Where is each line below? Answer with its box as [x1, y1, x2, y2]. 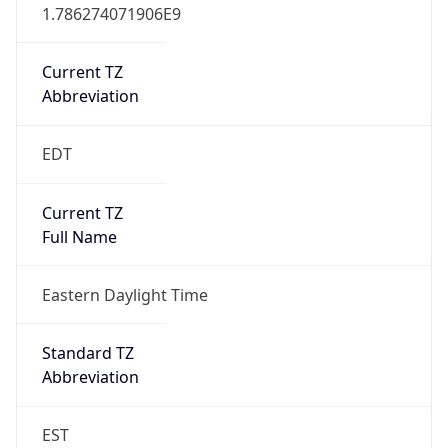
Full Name [41, 225, 117, 248]
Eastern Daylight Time [41, 283, 208, 306]
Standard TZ [41, 342, 134, 365]
